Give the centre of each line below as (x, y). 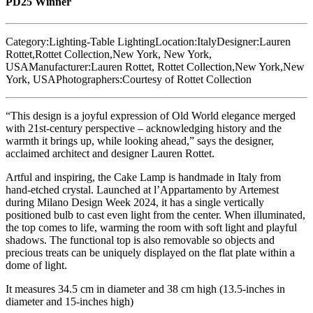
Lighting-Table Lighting (102, 42)
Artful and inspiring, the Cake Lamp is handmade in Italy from (143, 177)
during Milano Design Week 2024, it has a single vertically (135, 203)
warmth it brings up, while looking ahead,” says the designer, (140, 141)
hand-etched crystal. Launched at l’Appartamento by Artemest (142, 190)
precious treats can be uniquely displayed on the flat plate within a (150, 253)
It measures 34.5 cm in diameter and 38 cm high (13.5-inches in (145, 289)
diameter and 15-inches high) (70, 302)
